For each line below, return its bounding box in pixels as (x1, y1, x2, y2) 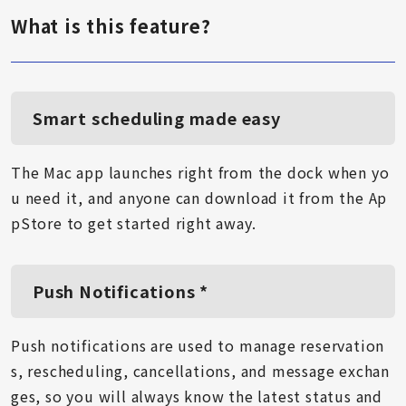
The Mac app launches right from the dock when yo (11, 161, 390, 183)
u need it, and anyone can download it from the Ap (11, 187, 388, 208)
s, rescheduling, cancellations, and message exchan (11, 360, 390, 382)
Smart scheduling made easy (33, 106, 281, 130)
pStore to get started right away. (11, 212, 256, 234)
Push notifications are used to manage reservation (11, 334, 385, 356)
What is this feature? (11, 13, 211, 39)
